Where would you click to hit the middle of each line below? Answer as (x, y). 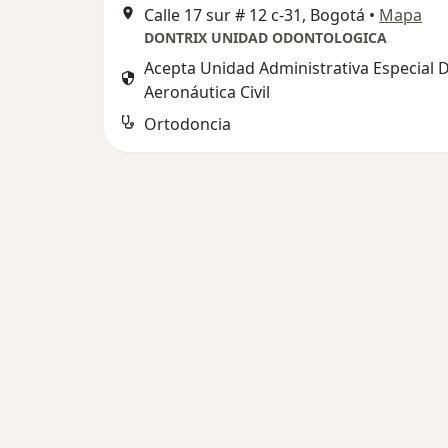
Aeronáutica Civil (207, 92)
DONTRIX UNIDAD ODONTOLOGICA (265, 38)
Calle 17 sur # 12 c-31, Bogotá (254, 15)
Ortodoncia (187, 124)
